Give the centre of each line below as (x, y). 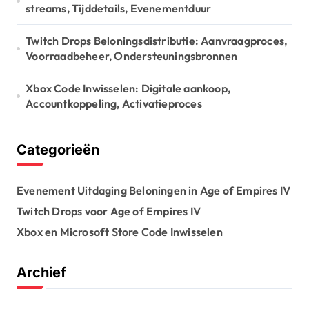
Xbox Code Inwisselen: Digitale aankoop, (128, 89)
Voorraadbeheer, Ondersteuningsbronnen (132, 56)
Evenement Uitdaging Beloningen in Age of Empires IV (154, 191)
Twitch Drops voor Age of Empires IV (109, 211)
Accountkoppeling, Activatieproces (114, 104)
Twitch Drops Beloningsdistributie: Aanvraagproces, (157, 41)
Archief (41, 273)
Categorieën (58, 150)
